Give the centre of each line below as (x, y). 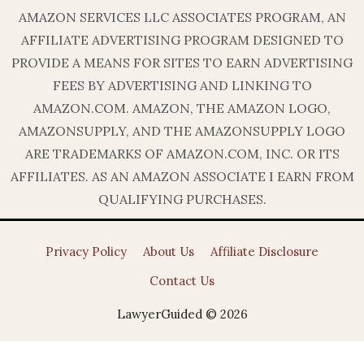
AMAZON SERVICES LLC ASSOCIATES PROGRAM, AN (182, 17)
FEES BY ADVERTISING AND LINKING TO (182, 86)
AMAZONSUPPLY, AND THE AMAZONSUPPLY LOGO (182, 131)
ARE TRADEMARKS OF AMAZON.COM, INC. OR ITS (182, 154)
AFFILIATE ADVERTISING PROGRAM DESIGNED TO (182, 40)
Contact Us (182, 281)
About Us (169, 252)
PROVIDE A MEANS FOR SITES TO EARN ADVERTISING (182, 63)
